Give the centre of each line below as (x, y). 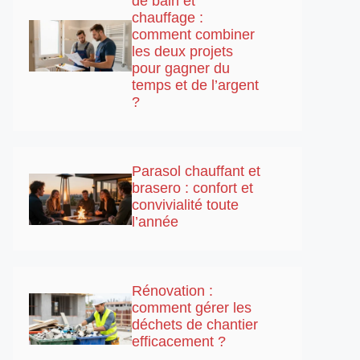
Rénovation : (172, 291)
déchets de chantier (195, 325)
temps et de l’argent (195, 85)
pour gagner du (181, 68)
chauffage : (168, 18)
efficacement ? (179, 342)
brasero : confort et (192, 188)
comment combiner (193, 35)
